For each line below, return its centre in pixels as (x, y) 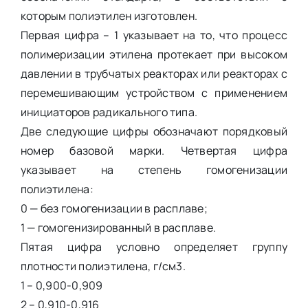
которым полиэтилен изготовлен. (109, 15)
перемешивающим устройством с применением (154, 92)
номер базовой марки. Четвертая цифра (154, 150)
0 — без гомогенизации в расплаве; (114, 208)
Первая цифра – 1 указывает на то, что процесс (154, 35)
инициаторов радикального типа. (109, 112)
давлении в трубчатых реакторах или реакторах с (154, 73)
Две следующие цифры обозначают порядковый (154, 131)
